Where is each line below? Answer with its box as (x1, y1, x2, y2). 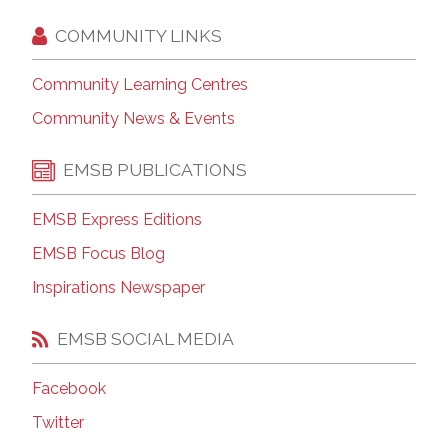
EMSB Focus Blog (32, 243, 165, 263)
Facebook (32, 378, 106, 398)
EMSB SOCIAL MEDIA (57, 328, 234, 350)
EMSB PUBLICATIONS (63, 159, 247, 181)
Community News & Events (32, 108, 235, 128)
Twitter (32, 412, 84, 432)
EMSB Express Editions (32, 209, 202, 229)
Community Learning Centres (32, 74, 248, 94)
